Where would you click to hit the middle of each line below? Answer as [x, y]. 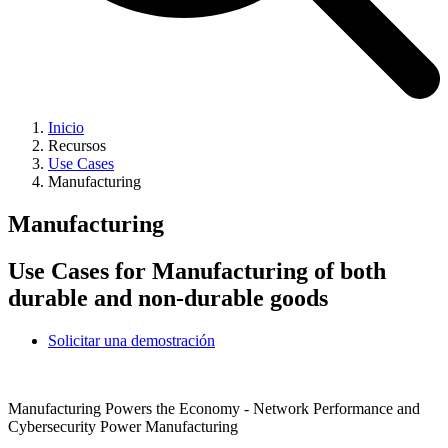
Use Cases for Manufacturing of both [197, 270]
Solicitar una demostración [131, 340]
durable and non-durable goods [168, 297]
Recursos [77, 145]
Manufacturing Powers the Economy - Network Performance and [214, 408]
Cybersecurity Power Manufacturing [123, 426]
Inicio [66, 127]
